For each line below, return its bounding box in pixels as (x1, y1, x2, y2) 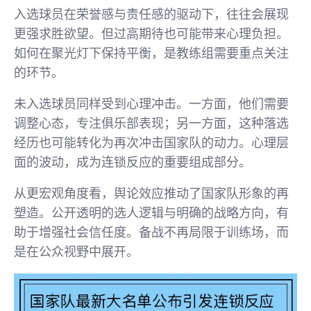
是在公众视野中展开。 (14, 244, 139, 260)
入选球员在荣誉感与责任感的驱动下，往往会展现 (14, 7, 289, 22)
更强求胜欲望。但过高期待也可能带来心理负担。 (14, 26, 289, 42)
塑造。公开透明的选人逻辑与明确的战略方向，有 (14, 205, 289, 221)
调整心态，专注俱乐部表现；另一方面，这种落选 (14, 116, 289, 131)
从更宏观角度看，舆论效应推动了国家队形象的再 (14, 186, 289, 201)
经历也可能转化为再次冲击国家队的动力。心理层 (14, 135, 289, 151)
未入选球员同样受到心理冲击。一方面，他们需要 (14, 96, 289, 112)
